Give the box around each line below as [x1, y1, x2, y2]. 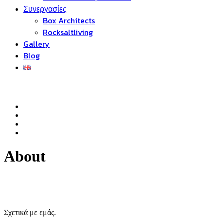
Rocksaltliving [43, 26, 93, 38]
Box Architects [43, 15, 95, 26]
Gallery [23, 38, 50, 50]
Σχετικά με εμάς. [4, 208, 56, 217]
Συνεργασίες [23, 3, 67, 15]
